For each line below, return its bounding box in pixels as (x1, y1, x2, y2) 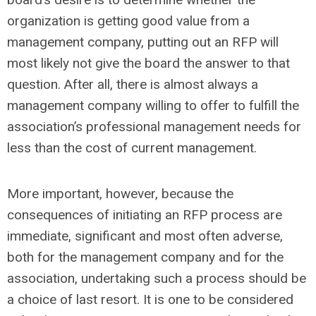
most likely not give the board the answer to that (7, 55, 290, 71)
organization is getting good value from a (7, 13, 250, 29)
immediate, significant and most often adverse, (7, 228, 283, 244)
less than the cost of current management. (7, 140, 257, 156)
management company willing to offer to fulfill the (7, 97, 299, 114)
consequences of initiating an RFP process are (7, 207, 282, 223)
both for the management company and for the (7, 249, 284, 265)
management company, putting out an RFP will (7, 34, 279, 50)
